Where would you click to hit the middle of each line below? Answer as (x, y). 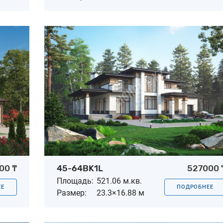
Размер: (72, 193)
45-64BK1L (80, 168)
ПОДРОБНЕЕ (195, 187)
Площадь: (75, 181)
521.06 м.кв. (119, 181)
